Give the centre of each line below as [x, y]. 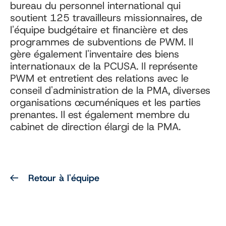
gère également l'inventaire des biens [95, 54]
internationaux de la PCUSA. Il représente [104, 66]
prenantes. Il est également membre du [100, 115]
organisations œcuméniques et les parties [105, 102]
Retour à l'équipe [64, 178]
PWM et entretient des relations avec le [99, 78]
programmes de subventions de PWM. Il [102, 42]
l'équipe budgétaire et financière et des [99, 30]
